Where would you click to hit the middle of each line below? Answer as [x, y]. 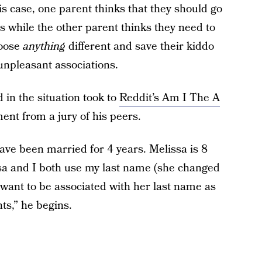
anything [44, 46]
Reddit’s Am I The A [169, 98]
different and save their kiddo [139, 46]
